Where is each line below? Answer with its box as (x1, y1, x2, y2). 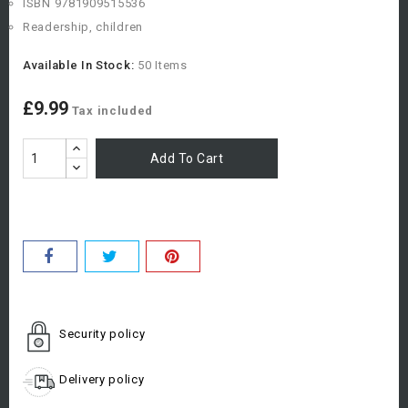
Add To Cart (149, 151, 224, 167)
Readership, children (23, 20, 143, 35)
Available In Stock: (23, 58, 135, 73)
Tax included (71, 104, 154, 118)
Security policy (59, 327, 146, 342)
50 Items (138, 58, 188, 73)
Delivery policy (59, 372, 145, 387)
